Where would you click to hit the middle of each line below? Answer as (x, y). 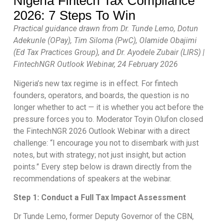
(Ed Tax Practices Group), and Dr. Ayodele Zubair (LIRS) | (109, 53)
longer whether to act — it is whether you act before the (108, 107)
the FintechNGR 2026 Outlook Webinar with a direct (101, 131)
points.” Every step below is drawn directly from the (102, 166)
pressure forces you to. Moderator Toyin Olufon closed (108, 119)
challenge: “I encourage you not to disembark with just (106, 143)
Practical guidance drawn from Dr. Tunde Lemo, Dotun (106, 29)
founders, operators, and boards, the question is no (101, 95)
